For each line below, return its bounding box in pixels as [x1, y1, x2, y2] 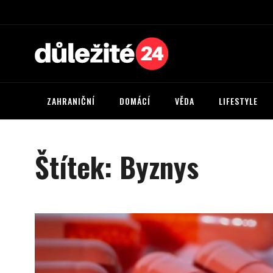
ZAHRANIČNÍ [47, 94, 95, 107]
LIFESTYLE [219, 94, 258, 107]
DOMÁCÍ [119, 94, 151, 107]
